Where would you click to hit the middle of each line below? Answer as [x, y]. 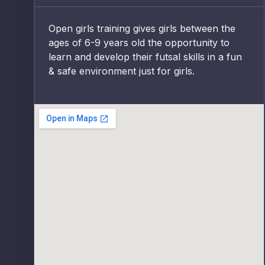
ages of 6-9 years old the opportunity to [139, 43]
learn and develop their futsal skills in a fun [145, 57]
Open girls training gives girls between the [142, 29]
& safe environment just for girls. [122, 71]
